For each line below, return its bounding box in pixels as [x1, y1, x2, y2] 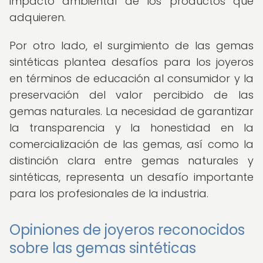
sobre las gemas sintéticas [9, 238, 196, 258]
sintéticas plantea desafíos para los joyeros [9, 55, 254, 69]
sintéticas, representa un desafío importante [9, 170, 254, 184]
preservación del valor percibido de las [9, 87, 254, 102]
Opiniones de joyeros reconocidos [9, 220, 245, 240]
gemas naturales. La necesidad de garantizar [9, 104, 254, 119]
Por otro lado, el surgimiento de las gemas [9, 38, 254, 53]
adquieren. [9, 10, 66, 25]
